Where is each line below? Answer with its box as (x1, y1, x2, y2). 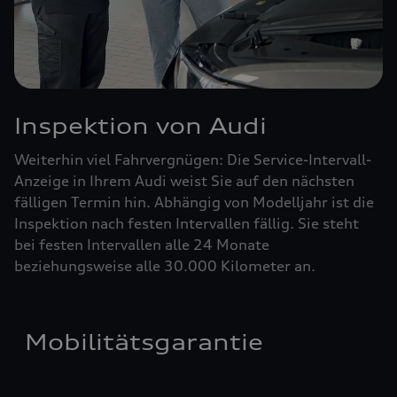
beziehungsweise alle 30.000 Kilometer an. (14, 257, 315, 276)
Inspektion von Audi (14, 113, 267, 140)
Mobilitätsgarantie (25, 329, 263, 356)
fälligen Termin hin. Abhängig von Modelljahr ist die (14, 193, 374, 212)
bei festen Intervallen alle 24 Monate (14, 236, 269, 254)
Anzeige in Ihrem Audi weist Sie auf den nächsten (14, 172, 354, 191)
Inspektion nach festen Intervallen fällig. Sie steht (14, 214, 359, 233)
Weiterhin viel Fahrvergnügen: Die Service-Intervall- (14, 151, 371, 169)
